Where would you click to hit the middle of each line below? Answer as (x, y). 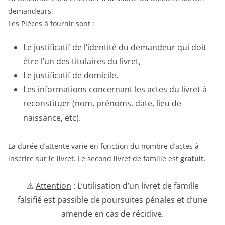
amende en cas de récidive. (113, 214)
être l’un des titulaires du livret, (82, 61)
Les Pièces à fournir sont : (51, 23)
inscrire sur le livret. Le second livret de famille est (94, 158)
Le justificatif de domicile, (71, 75)
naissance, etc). (52, 117)
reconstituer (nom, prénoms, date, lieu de (102, 103)
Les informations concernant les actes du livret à (115, 89)
